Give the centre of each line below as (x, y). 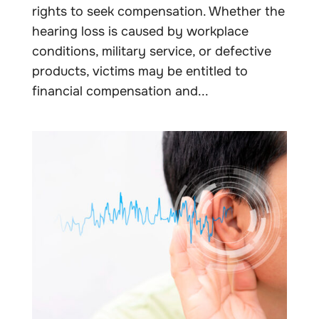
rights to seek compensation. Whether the (158, 11)
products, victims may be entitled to (140, 71)
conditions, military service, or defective (151, 51)
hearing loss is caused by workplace (140, 31)
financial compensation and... (120, 91)
